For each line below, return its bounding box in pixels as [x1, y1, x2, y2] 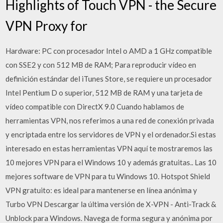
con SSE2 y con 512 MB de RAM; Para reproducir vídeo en [5, 60, 197, 69]
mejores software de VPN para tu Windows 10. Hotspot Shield [5, 172, 211, 181]
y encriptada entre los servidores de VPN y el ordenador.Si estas [5, 130, 217, 139]
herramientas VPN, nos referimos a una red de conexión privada [5, 116, 215, 125]
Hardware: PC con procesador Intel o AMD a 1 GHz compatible [5, 46, 213, 55]
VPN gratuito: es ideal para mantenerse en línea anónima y [5, 186, 198, 195]
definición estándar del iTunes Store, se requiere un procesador [5, 74, 213, 83]
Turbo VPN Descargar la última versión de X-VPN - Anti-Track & [5, 200, 217, 209]
